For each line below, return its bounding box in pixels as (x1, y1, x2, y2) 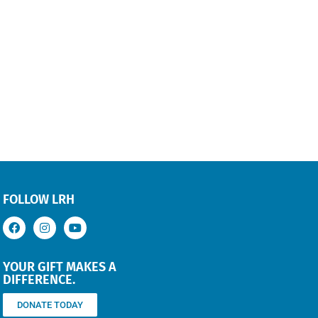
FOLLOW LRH (3, 192, 75, 208)
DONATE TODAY (17, 300, 83, 311)
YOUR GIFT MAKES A (3, 259, 116, 275)
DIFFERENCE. (3, 272, 75, 288)
